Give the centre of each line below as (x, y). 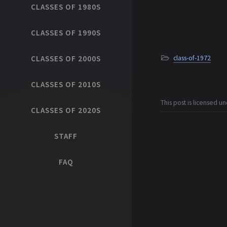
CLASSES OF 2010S (66, 84)
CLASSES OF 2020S (66, 110)
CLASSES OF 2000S (66, 59)
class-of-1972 (192, 58)
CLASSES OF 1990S (66, 33)
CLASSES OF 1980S (66, 7)
